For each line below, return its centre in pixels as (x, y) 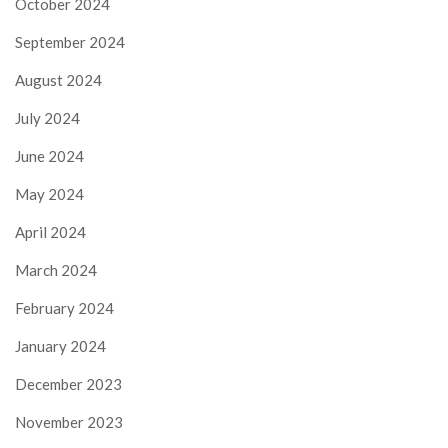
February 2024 (64, 308)
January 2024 (60, 346)
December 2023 (68, 384)
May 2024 (49, 194)
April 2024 (50, 232)
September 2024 (70, 42)
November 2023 (69, 422)
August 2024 (58, 80)
